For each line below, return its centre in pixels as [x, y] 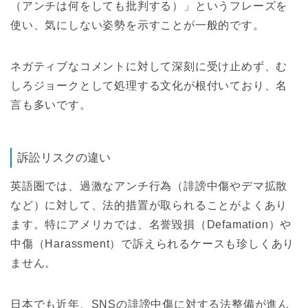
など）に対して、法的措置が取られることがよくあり [149, 206]
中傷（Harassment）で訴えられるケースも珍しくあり [153, 244]
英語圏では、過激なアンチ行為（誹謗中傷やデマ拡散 [149, 186]
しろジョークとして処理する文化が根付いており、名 [149, 86]
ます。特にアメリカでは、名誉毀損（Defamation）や [151, 225]
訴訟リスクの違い [64, 158]
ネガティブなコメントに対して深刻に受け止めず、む [149, 67]
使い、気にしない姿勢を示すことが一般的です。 [137, 25]
